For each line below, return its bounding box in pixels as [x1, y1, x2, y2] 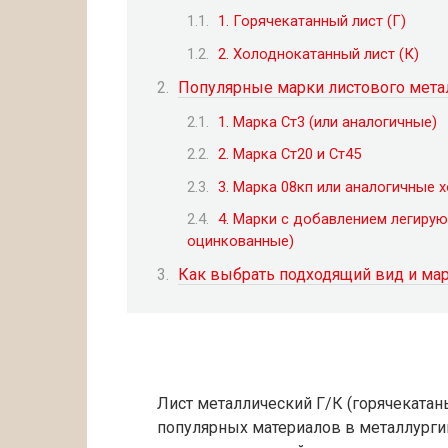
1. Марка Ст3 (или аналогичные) [218, 113, 437, 132]
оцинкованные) [187, 231, 294, 250]
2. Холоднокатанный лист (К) [218, 44, 419, 63]
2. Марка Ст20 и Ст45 [218, 145, 361, 164]
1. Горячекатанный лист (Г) [218, 12, 406, 31]
